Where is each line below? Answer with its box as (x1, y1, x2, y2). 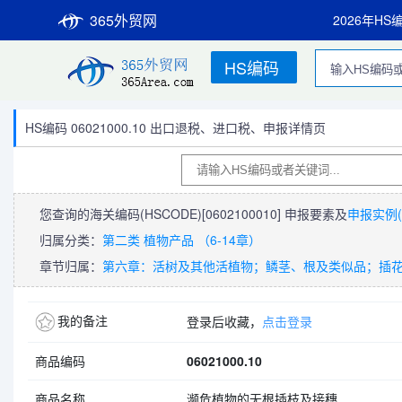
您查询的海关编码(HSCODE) (39, 205, 202, 223)
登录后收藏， (187, 312, 262, 330)
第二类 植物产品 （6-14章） (102, 231, 261, 249)
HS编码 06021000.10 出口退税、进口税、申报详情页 (25, 118, 326, 136)
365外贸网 (90, 10, 157, 31)
